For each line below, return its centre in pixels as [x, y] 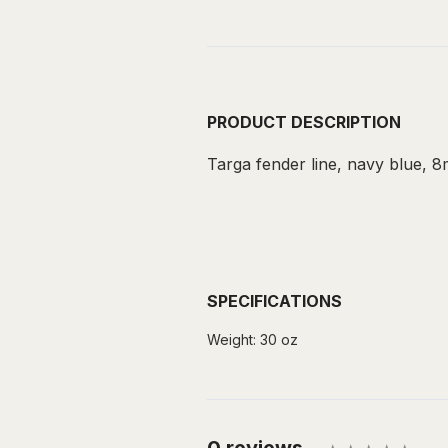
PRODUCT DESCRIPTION [304, 121]
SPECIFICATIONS [274, 300]
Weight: [231, 339]
